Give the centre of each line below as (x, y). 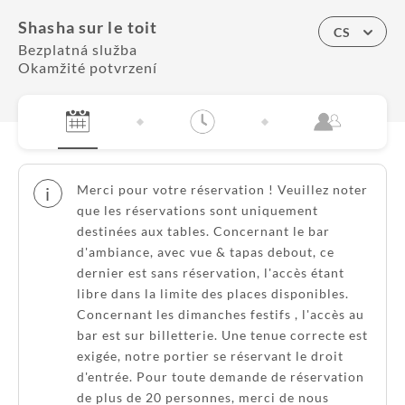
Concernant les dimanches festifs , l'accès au (221, 314)
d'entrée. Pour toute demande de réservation (221, 377)
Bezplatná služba (78, 49)
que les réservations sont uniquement (198, 210)
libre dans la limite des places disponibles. (213, 293)
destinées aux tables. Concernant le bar (203, 231)
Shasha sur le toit (88, 27)
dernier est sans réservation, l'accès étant (211, 273)
